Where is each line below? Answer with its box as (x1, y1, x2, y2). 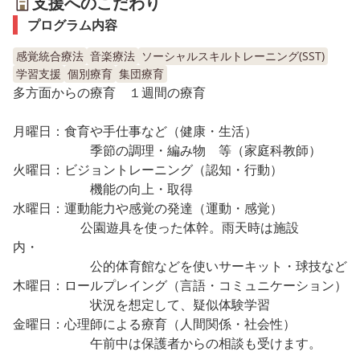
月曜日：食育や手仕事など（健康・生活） (13, 121, 257, 140)
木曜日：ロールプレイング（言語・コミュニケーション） (13, 276, 347, 294)
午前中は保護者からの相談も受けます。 (13, 333, 321, 352)
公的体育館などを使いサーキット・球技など (13, 256, 347, 275)
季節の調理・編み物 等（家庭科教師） (13, 141, 321, 159)
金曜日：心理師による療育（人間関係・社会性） (13, 314, 296, 333)
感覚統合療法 (16, 47, 84, 63)
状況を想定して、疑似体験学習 (13, 295, 270, 313)
